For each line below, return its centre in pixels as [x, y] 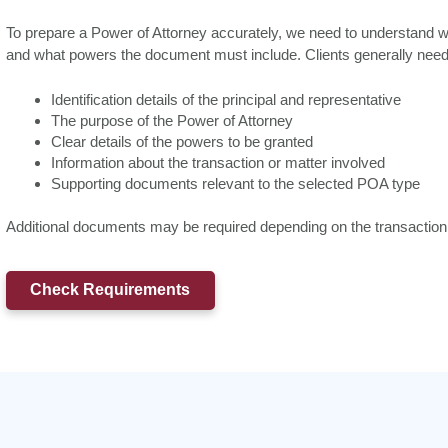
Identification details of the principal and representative [226, 99]
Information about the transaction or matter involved [218, 162]
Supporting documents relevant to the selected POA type [235, 183]
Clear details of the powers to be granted [182, 141]
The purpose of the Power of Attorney [172, 120]
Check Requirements [110, 290]
